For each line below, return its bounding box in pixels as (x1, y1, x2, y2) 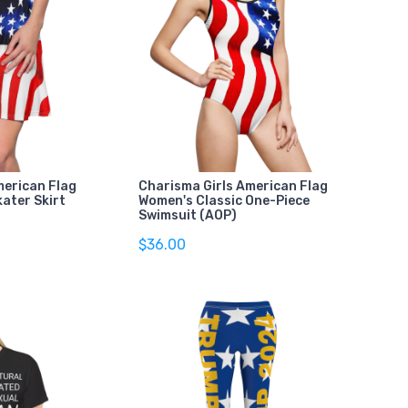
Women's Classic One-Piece (138, 192, 310, 209)
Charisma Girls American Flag (138, 178, 328, 194)
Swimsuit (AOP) (138, 207, 237, 223)
